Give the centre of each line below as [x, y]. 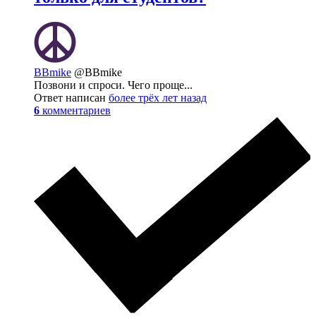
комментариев [77, 110]
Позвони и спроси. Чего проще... [113, 85]
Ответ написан [71, 97]
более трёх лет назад [158, 97]
